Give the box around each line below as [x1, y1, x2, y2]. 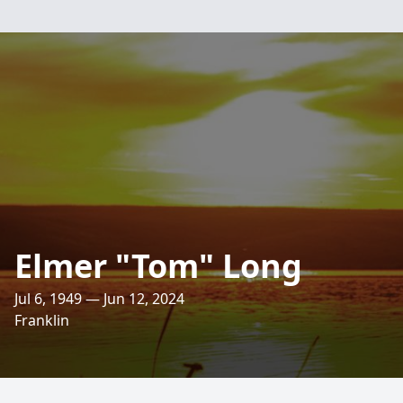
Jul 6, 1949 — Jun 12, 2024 [14, 289, 184, 309]
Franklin [14, 310, 69, 330]
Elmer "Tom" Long [14, 244, 302, 288]
